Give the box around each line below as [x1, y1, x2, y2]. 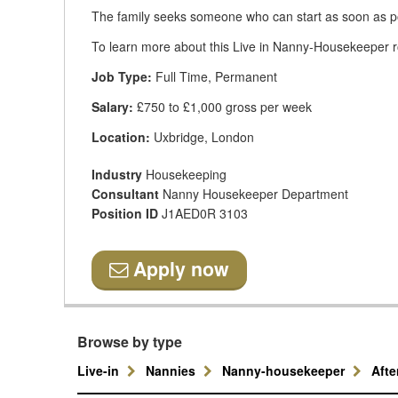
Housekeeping [146, 165, 227, 183]
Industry [92, 165, 146, 183]
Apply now [128, 255, 229, 283]
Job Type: [92, 68, 152, 85]
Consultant [92, 185, 163, 203]
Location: [92, 128, 150, 146]
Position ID [92, 204, 162, 222]
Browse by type [77, 331, 182, 352]
